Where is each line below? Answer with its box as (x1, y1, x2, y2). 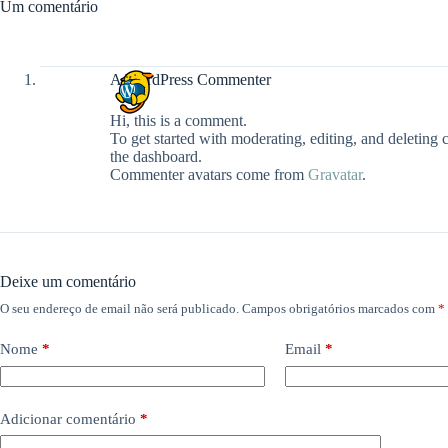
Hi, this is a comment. (110, 112, 247, 129)
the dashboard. (110, 148, 202, 165)
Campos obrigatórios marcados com (242, 301, 438, 316)
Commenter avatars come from (110, 166, 308, 183)
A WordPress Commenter (110, 70, 271, 88)
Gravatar (308, 166, 362, 183)
